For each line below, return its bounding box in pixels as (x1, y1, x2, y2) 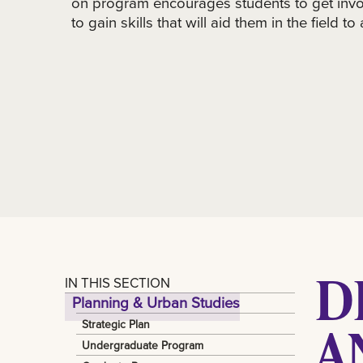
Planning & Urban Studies (72, 292, 241, 314)
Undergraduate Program (82, 336, 204, 353)
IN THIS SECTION (65, 272, 170, 292)
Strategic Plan (82, 315, 151, 332)
